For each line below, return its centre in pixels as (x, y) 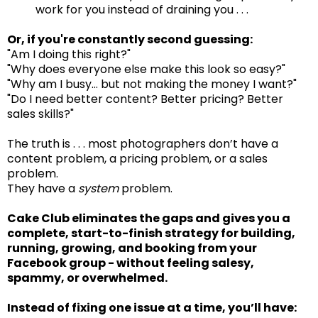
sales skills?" (40, 114)
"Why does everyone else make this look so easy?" (146, 69)
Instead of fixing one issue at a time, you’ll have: (152, 307)
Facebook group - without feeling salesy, (131, 263)
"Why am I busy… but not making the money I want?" (152, 84)
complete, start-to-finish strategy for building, (151, 233)
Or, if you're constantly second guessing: (130, 39)
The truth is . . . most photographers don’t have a (143, 143)
